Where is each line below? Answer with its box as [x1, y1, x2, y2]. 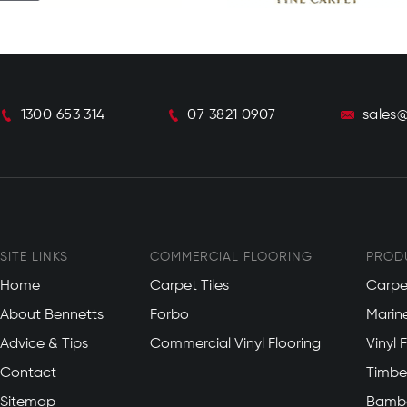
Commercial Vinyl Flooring [150, 336, 322, 352]
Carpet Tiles [150, 278, 230, 293]
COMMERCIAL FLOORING [150, 250, 313, 263]
